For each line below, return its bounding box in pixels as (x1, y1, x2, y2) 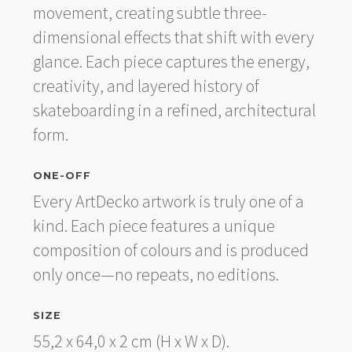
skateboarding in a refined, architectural (32, 98, 316, 121)
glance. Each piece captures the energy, (32, 49, 310, 72)
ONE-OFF (32, 169, 91, 181)
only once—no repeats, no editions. (32, 262, 279, 285)
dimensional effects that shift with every (32, 25, 314, 48)
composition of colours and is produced (32, 238, 309, 261)
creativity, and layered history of (32, 74, 259, 97)
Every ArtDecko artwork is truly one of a (32, 189, 304, 212)
